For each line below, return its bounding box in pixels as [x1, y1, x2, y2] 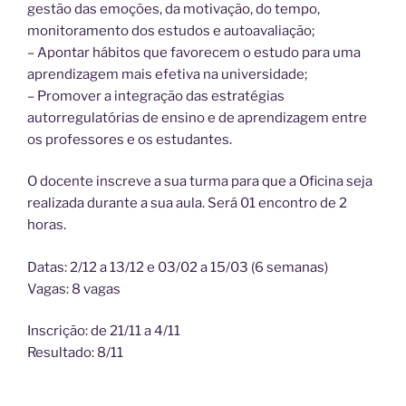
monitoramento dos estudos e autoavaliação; [27, 22, 314, 39]
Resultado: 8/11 [27, 344, 123, 362]
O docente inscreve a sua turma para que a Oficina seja [27, 173, 372, 190]
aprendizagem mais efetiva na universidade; [27, 65, 307, 82]
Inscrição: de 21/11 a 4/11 [27, 323, 180, 340]
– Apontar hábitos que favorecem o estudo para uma [27, 43, 361, 61]
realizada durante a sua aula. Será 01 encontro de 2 [27, 195, 347, 212]
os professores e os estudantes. [27, 130, 232, 148]
